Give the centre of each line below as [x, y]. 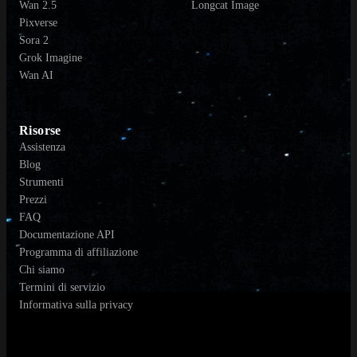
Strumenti [41, 182]
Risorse [40, 131]
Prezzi [33, 200]
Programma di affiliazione [78, 253]
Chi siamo [42, 270]
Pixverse [38, 23]
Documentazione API [67, 235]
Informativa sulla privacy [76, 305]
